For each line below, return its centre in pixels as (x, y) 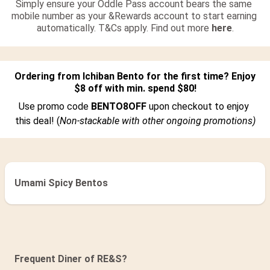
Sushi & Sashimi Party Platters (85, 225)
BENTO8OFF (120, 106)
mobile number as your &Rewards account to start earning (134, 16)
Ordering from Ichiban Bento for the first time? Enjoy (135, 76)
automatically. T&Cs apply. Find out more (124, 28)
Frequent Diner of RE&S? (71, 259)
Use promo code (55, 106)
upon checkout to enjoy (199, 106)
